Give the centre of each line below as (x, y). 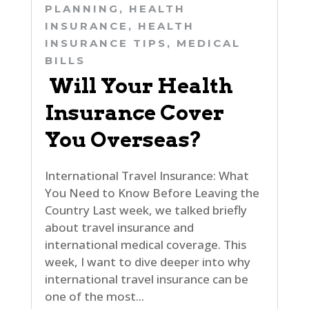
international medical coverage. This (145, 245)
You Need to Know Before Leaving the (152, 193)
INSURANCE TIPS (106, 43)
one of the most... (94, 296)
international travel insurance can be (146, 279)
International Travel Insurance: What (147, 176)
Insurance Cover (134, 112)
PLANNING (82, 9)
